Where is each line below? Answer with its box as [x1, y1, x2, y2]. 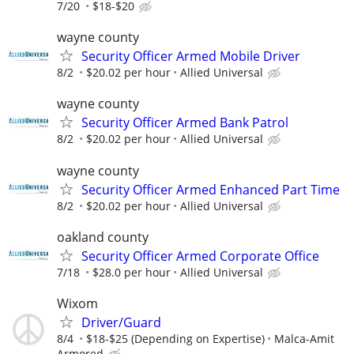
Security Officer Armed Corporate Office [81, 247, 319, 265]
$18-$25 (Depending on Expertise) [86, 330, 265, 346]
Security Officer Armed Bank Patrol [81, 114, 288, 132]
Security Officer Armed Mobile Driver [81, 47, 300, 66]
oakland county [57, 228, 149, 246]
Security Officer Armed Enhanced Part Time [81, 180, 340, 198]
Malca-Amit [274, 330, 334, 346]
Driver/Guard [81, 313, 161, 331]
